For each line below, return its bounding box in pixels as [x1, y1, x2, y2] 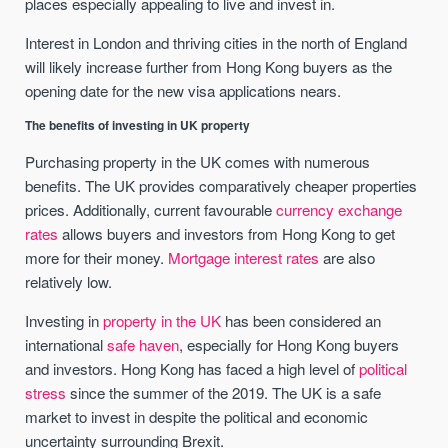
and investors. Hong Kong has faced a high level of [25, 358, 360, 380]
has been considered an [221, 310, 382, 332]
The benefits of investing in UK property [25, 117, 251, 135]
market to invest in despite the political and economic [25, 406, 369, 428]
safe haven [107, 334, 180, 356]
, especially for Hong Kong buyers [179, 334, 400, 356]
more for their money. [25, 247, 169, 269]
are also [319, 247, 376, 269]
